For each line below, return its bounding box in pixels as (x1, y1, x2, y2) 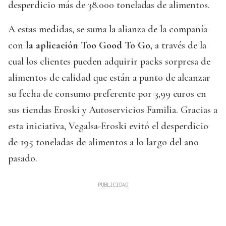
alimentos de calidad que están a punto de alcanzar (8, 72, 210, 84)
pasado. (8, 152, 37, 165)
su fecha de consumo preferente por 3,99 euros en (8, 88, 206, 100)
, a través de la (150, 39, 206, 52)
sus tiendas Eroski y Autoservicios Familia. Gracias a (8, 104, 217, 117)
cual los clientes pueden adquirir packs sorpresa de (8, 55, 210, 68)
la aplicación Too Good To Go (23, 39, 150, 52)
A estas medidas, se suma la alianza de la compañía (8, 23, 207, 36)
